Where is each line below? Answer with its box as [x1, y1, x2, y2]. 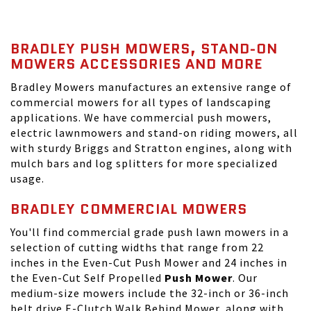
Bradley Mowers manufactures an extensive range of [10, 80, 292, 94]
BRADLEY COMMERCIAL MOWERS [10, 199, 247, 219]
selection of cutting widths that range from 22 [10, 240, 264, 254]
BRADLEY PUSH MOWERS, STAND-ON [10, 39, 278, 58]
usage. [10, 171, 44, 185]
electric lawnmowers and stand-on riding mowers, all [10, 126, 298, 140]
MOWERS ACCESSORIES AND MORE [10, 54, 262, 74]
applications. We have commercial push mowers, [10, 110, 271, 124]
